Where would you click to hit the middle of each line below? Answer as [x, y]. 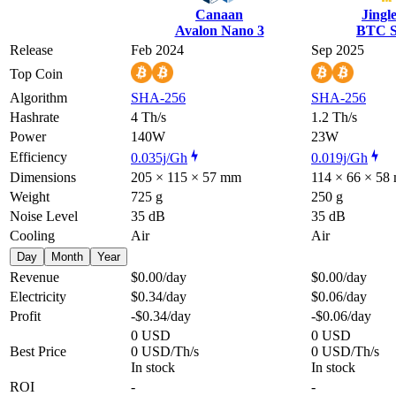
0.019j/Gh [339, 157]
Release [31, 49]
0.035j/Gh [159, 157]
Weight [30, 196]
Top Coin [36, 73]
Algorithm [38, 97]
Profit [25, 316]
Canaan [219, 14]
